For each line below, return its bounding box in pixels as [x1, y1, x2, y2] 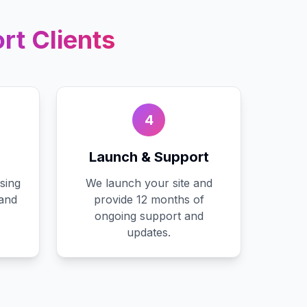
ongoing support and [94, 209, 204, 223]
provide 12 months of [93, 193, 204, 206]
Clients [25, 25, 115, 55]
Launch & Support [88, 149, 209, 165]
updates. [127, 225, 171, 239]
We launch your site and [85, 176, 212, 190]
